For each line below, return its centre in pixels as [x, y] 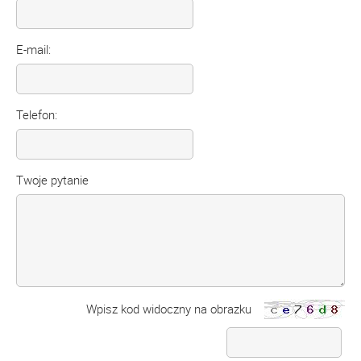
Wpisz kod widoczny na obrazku [169, 309]
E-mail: [33, 50]
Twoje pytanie [52, 180]
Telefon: [37, 115]
